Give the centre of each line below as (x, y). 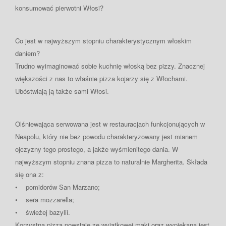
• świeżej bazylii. (43, 212)
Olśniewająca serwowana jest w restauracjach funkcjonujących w (110, 124)
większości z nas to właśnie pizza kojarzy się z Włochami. (101, 78)
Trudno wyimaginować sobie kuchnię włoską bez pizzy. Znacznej (110, 66)
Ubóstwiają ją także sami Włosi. (62, 91)
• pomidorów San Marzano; (58, 187)
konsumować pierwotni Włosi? (59, 8)
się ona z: (30, 174)
